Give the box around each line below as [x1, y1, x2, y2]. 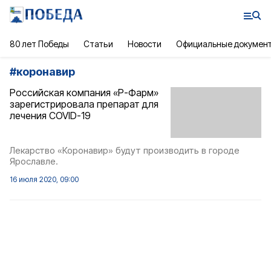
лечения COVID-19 [10, 109, 91, 122]
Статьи [83, 39, 113, 49]
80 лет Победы [10, 39, 70, 49]
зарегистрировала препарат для [10, 98, 158, 110]
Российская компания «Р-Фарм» [10, 87, 158, 99]
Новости [127, 39, 162, 49]
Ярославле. [10, 155, 58, 168]
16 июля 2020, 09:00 [10, 175, 79, 184]
